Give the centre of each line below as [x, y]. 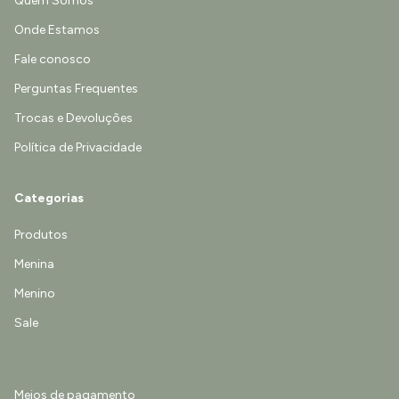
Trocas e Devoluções [73, 118]
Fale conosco [53, 59]
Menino [35, 293]
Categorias [49, 198]
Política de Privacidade [78, 147]
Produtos [41, 235]
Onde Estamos [57, 30]
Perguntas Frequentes [76, 89]
